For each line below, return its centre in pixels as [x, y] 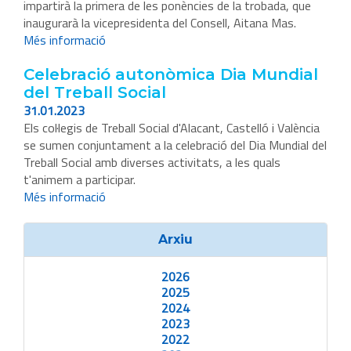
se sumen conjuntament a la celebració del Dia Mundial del [175, 145]
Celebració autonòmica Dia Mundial [171, 75]
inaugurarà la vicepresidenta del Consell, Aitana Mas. [160, 23]
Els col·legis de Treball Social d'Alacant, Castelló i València [172, 128]
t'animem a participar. [80, 180]
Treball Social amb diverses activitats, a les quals [152, 163]
